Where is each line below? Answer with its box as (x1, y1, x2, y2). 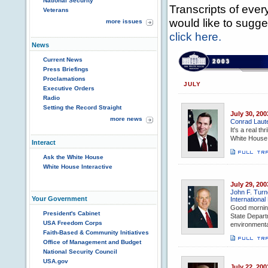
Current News (43, 56, 83, 63)
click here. (169, 30, 221, 43)
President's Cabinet (43, 210, 100, 217)
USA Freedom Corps (43, 220, 102, 226)
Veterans (43, 7, 69, 13)
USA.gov (43, 258, 68, 264)
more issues (106, 18, 142, 25)
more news (110, 115, 142, 122)
